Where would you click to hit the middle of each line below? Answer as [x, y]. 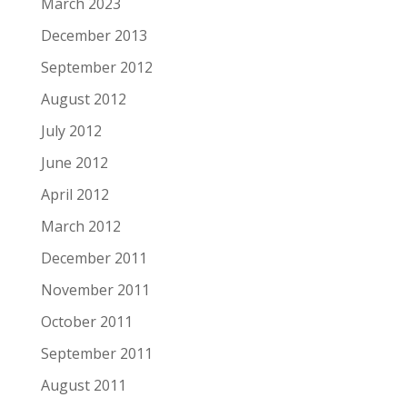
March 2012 [80, 226]
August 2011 [83, 385]
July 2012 [71, 131]
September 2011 [96, 353]
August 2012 [83, 99]
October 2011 [86, 322]
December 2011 [94, 258]
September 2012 [96, 67]
